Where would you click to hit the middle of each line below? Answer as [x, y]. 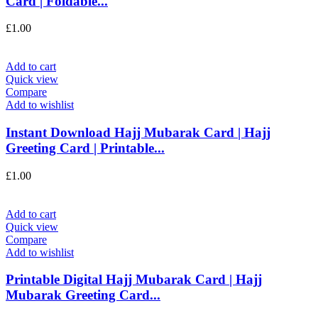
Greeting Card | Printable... [85, 148]
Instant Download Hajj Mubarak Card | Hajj [138, 132]
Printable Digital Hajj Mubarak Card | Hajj [134, 280]
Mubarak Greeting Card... [83, 295]
